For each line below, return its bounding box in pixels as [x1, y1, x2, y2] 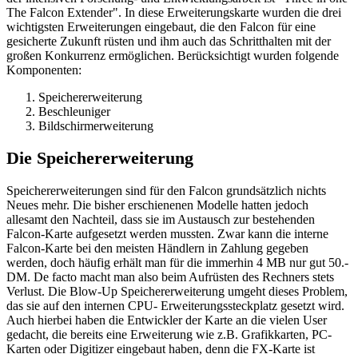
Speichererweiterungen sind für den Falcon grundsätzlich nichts [6, 184, 326, 198]
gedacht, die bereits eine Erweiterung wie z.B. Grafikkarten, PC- [6, 328, 332, 342]
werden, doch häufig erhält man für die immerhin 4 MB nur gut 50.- [6, 256, 348, 270]
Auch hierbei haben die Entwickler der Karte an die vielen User [6, 313, 327, 328]
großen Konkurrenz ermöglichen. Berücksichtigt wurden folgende [6, 48, 339, 62]
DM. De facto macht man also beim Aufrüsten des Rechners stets [6, 270, 334, 284]
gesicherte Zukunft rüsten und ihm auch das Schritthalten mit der [6, 34, 331, 48]
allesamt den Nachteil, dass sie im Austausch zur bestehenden [6, 213, 315, 227]
